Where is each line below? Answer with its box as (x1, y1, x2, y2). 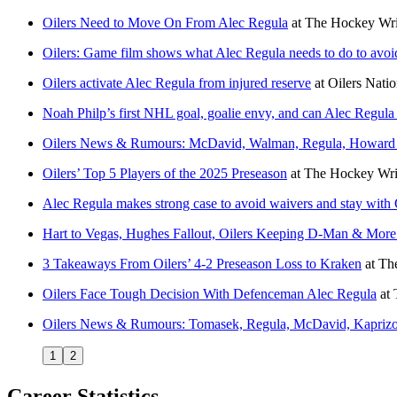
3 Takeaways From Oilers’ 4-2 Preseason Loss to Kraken (43, 255, 362, 271)
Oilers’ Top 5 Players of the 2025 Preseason (43, 165, 287, 181)
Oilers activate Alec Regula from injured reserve (43, 74, 311, 90)
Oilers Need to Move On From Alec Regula (43, 14, 288, 30)
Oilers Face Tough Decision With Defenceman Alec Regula (43, 285, 377, 301)
